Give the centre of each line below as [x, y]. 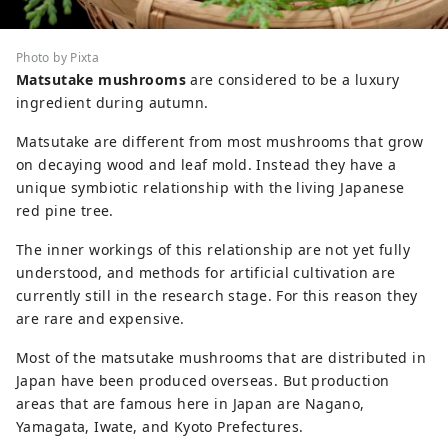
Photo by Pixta [58, 58]
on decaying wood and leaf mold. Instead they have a [206, 165]
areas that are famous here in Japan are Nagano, [190, 404]
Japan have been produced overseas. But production [203, 381]
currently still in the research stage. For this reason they [217, 296]
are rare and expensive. [100, 319]
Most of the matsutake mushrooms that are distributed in [221, 358]
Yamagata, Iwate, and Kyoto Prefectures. [160, 427]
